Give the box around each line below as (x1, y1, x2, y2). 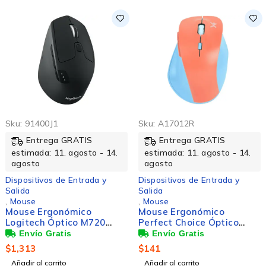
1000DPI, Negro (5, 237, 76, 249)
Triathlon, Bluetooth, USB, (5, 227, 123, 239)
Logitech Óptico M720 (5, 216, 106, 228)
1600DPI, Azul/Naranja (138, 237, 241, 249)
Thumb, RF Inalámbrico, (138, 227, 245, 239)
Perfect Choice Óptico (138, 216, 239, 228)
